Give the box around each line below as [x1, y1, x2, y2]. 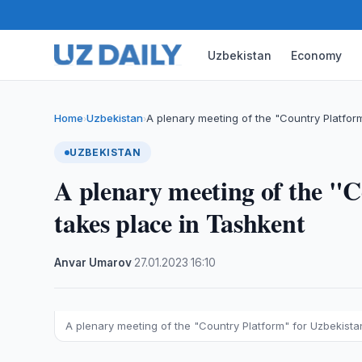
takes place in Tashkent [54, 204, 305, 242]
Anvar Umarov [54, 256, 133, 269]
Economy [291, 48, 343, 62]
